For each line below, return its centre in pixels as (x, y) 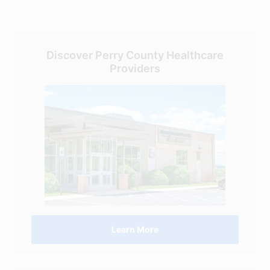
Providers (135, 68)
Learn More (135, 229)
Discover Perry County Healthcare (135, 55)
